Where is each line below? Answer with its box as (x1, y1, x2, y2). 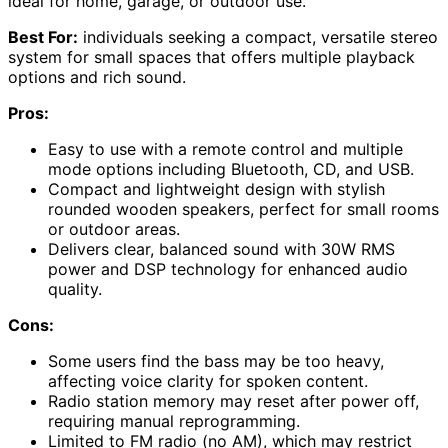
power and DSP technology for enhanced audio (48, 258, 408, 279)
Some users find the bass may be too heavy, (48, 350, 384, 371)
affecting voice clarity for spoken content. (48, 370, 368, 391)
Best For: (8, 26, 78, 47)
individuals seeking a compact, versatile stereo (78, 26, 438, 47)
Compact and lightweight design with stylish (48, 178, 385, 199)
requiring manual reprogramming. (48, 410, 300, 431)
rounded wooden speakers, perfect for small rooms (48, 198, 439, 219)
